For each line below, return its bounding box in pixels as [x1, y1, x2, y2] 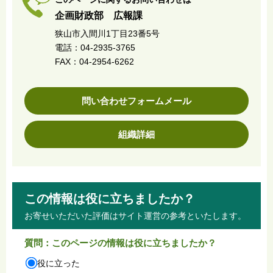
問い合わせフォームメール [82, 95, 191, 106]
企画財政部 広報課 [55, 10, 143, 21]
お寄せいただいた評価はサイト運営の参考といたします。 [24, 210, 246, 221]
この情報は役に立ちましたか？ [24, 191, 195, 205]
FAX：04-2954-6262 [55, 56, 134, 66]
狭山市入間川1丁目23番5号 [55, 28, 160, 38]
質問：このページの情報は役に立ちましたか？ [24, 237, 216, 248]
